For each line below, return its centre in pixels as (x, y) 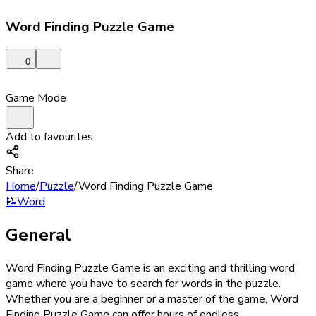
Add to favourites (49, 137)
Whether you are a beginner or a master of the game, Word (152, 299)
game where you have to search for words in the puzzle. (143, 284)
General (38, 235)
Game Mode (36, 98)
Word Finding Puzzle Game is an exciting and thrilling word (150, 268)
